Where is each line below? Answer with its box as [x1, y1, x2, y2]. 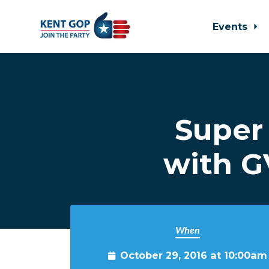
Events [213, 20, 250, 32]
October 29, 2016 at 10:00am [119, 249, 267, 261]
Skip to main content [9, 63, 104, 76]
